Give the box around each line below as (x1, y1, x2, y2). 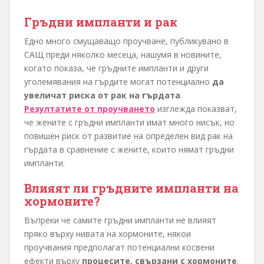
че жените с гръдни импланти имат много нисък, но (24, 117, 235, 128)
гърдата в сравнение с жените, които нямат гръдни (24, 144, 234, 156)
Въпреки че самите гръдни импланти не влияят (24, 214, 216, 226)
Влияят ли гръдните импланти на (24, 180, 239, 196)
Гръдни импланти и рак (24, 14, 177, 30)
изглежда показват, (155, 103, 237, 115)
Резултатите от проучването (24, 103, 155, 115)
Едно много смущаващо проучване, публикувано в (24, 35, 229, 47)
